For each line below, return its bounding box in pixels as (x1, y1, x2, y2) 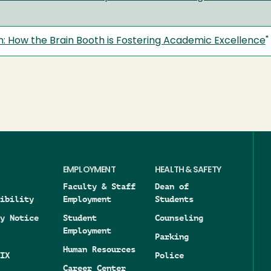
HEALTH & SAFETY (155, 166, 221, 175)
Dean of (155, 181, 189, 191)
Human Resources (62, 244, 135, 254)
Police (155, 250, 184, 260)
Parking (155, 232, 189, 241)
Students (155, 194, 194, 204)
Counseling (155, 213, 203, 223)
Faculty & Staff (62, 181, 135, 191)
